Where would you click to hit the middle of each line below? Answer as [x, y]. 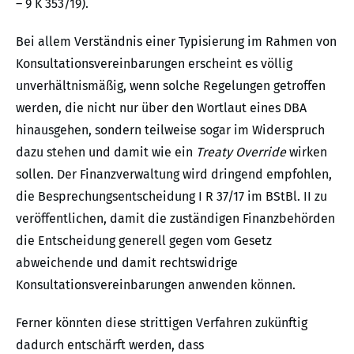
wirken [307, 153]
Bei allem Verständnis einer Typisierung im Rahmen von [176, 42]
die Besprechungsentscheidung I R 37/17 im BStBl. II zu [171, 197]
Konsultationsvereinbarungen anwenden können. [156, 285]
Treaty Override [241, 153]
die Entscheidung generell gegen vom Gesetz [144, 241]
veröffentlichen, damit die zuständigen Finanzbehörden [175, 219]
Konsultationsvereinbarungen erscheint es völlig [154, 64]
